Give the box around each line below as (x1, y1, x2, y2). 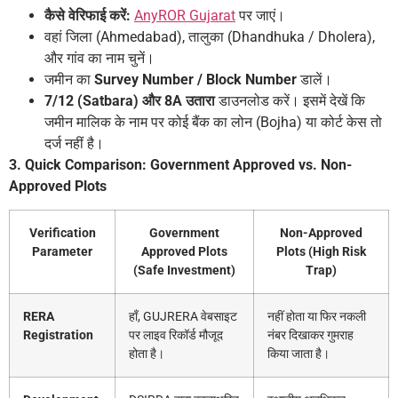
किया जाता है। (267, 346, 330, 362)
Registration (23, 328, 93, 344)
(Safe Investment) (133, 263, 235, 279)
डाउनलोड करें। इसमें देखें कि (215, 92, 365, 109)
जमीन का (44, 70, 94, 88)
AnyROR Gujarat (134, 6, 235, 24)
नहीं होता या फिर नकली (267, 309, 366, 325)
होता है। (129, 346, 164, 362)
